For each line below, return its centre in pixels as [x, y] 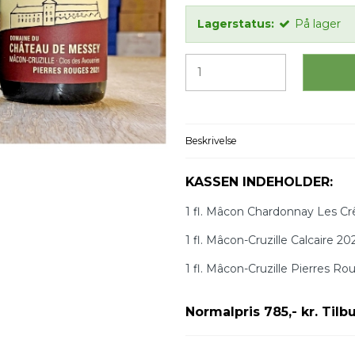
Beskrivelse [211, 140]
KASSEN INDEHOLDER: [259, 181]
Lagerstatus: [236, 23]
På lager [318, 23]
